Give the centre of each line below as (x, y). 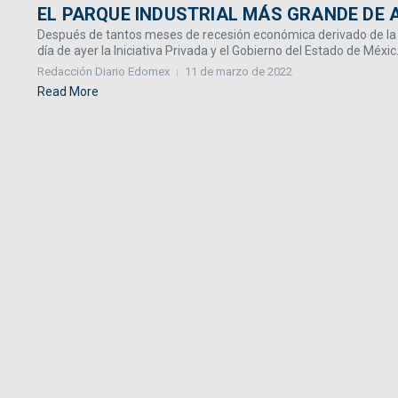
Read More (68, 92)
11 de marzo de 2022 (239, 72)
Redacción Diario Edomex (103, 72)
